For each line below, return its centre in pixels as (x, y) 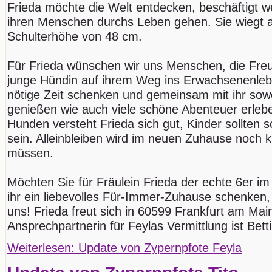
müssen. (30, 153)
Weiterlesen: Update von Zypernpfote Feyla (124, 247)
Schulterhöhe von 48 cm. (75, 36)
